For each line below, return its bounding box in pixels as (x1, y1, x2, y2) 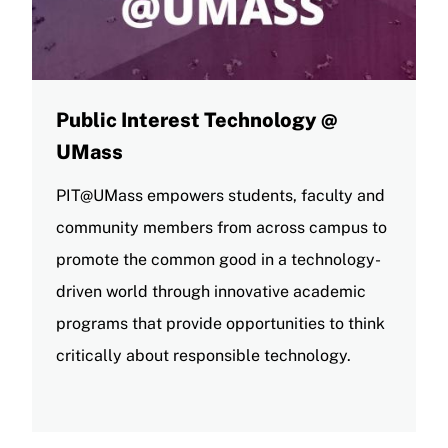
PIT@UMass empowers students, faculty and (56, 185, 385, 205)
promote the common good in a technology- (56, 249, 381, 269)
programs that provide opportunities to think (56, 313, 385, 333)
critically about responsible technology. (56, 345, 355, 365)
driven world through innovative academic (56, 281, 366, 301)
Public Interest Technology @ (56, 107, 338, 132)
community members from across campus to (56, 217, 387, 237)
